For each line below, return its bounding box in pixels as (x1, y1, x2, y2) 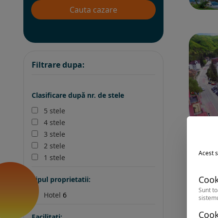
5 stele (44, 106, 65, 115)
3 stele (44, 129, 65, 139)
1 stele (44, 153, 65, 162)
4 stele (44, 118, 65, 127)
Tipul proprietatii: (32, 175, 91, 184)
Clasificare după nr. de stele (32, 91, 124, 100)
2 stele (44, 141, 65, 150)
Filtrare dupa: (32, 59, 85, 70)
